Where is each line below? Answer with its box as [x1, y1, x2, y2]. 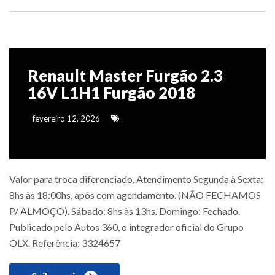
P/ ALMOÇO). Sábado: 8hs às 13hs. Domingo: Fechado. [9, 204, 240, 217]
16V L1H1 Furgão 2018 [28, 82, 195, 103]
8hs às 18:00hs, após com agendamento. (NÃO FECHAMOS [9, 188, 261, 201]
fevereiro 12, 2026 [31, 113, 100, 123]
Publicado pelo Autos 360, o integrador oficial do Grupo [9, 220, 244, 233]
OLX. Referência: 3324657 [9, 236, 120, 249]
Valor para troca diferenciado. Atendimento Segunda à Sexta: [9, 172, 263, 185]
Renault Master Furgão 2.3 [28, 65, 223, 85]
